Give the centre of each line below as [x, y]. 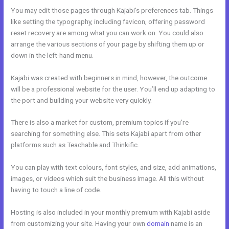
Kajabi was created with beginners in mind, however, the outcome [109, 77]
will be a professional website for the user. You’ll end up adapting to [113, 89]
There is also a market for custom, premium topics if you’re [100, 122]
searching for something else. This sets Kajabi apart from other [106, 134]
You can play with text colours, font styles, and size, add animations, [114, 167]
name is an [186, 224]
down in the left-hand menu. [52, 55]
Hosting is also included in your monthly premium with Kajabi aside [111, 212]
